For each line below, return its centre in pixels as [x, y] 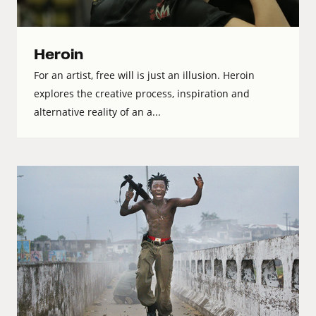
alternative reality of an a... [97, 112]
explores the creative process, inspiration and [142, 94]
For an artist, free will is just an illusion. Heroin [144, 75]
